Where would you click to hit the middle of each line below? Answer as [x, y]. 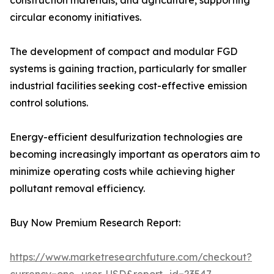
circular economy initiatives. [76, 17]
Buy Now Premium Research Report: [95, 223]
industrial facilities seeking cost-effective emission [128, 86]
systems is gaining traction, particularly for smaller [128, 69]
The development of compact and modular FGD [124, 52]
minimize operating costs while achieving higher [122, 172]
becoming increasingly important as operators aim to [135, 154]
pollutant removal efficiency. [77, 189]
